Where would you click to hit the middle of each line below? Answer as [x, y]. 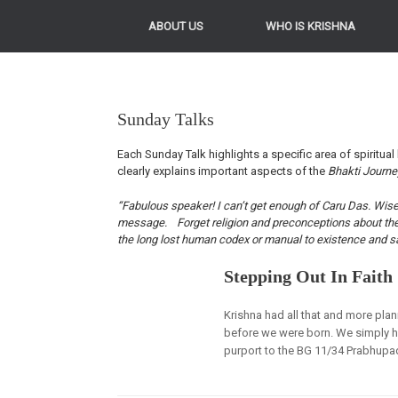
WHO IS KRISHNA [310, 26]
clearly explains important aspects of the [223, 171]
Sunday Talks [166, 119]
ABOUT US [176, 26]
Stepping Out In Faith [309, 276]
